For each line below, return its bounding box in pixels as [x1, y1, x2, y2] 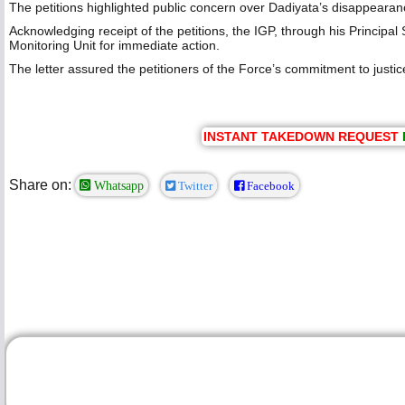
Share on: [9, 176, 71, 193]
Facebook [244, 179, 295, 192]
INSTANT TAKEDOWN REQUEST [203, 128, 399, 144]
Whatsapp [90, 178, 144, 192]
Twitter [175, 179, 212, 192]
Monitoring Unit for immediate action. [9, 37, 220, 52]
